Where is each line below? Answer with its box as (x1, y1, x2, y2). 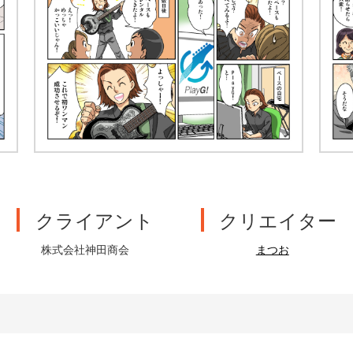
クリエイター (219, 206, 336, 234)
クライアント (35, 206, 154, 234)
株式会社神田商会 (40, 241, 129, 258)
